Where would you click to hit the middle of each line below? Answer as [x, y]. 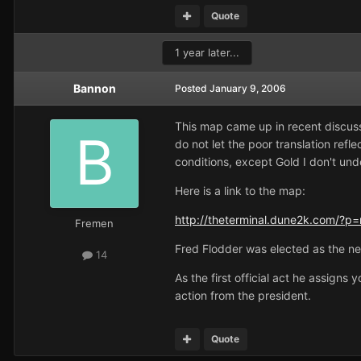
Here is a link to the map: [240, 191]
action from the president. [243, 296]
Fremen [94, 224]
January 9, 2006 [248, 89]
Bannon [94, 89]
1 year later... [207, 53]
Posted [192, 89]
